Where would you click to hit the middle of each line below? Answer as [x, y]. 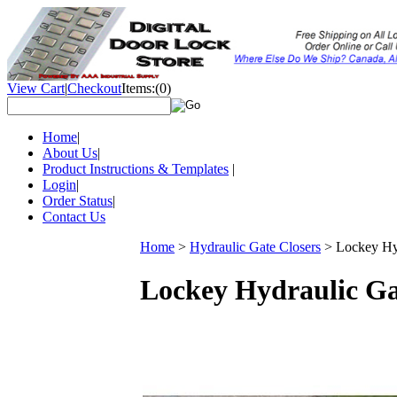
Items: [138, 88]
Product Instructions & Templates [136, 169]
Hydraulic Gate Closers [255, 247]
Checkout [94, 88]
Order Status [78, 201]
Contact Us [74, 217]
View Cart [36, 88]
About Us [70, 153]
